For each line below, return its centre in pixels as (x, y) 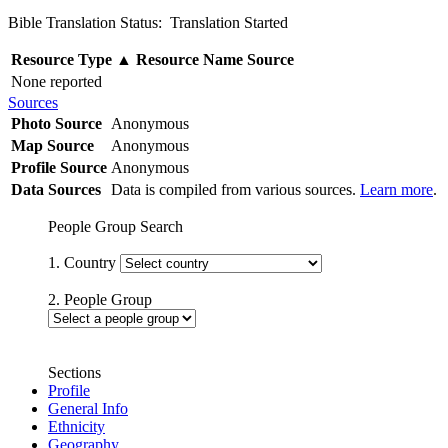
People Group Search (115, 226)
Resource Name (189, 59)
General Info (88, 408)
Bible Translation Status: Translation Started (148, 22)
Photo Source (56, 123)
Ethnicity (76, 426)
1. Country (84, 262)
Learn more (396, 189)
